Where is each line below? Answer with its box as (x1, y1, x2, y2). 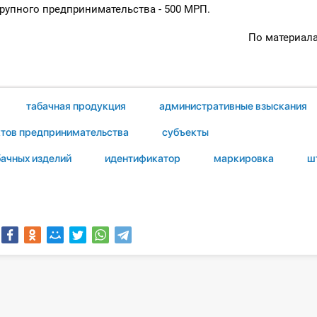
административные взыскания (159, 99, 307, 113)
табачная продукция (26, 99, 126, 113)
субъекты (162, 125, 209, 139)
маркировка (214, 152, 274, 166)
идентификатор (105, 152, 180, 166)
